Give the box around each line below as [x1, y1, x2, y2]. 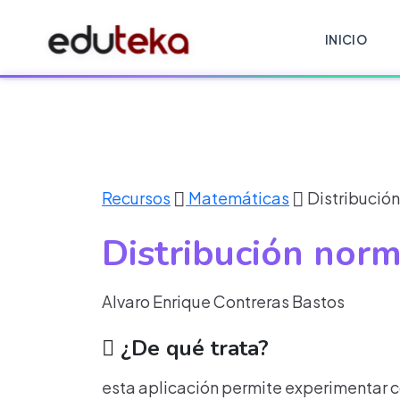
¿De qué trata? [114, 334, 269, 362]
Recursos [102, 187, 171, 208]
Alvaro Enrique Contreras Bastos [102, 291, 345, 312]
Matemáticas [186, 187, 289, 208]
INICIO [324, 30, 368, 47]
